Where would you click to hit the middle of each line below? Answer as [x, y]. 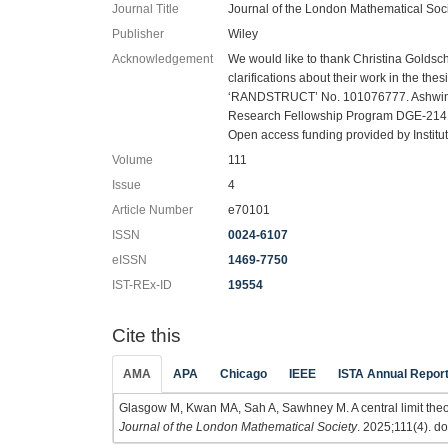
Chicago [243, 374]
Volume [132, 159]
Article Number [152, 209]
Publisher [138, 33]
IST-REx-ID [142, 284]
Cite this [146, 335]
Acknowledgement [162, 58]
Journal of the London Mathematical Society [238, 427]
